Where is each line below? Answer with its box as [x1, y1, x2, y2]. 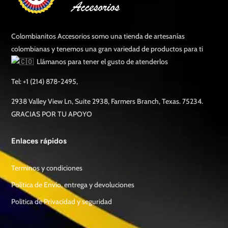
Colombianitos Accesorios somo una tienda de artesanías [11, 32, 185, 41]
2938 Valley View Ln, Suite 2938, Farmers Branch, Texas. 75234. [11, 97, 204, 106]
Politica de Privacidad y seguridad [11, 197, 112, 207]
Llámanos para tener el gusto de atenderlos [34, 57, 168, 67]
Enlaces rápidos [11, 136, 67, 146]
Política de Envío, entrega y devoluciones [11, 180, 135, 190]
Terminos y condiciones [11, 163, 83, 173]
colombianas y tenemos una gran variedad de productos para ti [11, 44, 205, 54]
